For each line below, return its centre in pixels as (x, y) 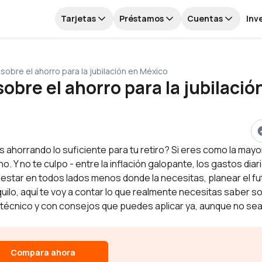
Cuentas (205, 18)
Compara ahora (43, 252)
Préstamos (142, 18)
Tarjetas (78, 18)
